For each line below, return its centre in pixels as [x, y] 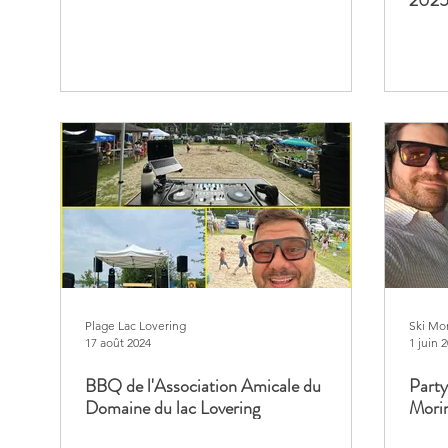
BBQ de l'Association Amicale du [203, 386]
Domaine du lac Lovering [172, 408]
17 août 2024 [118, 342]
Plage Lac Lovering [135, 325]
